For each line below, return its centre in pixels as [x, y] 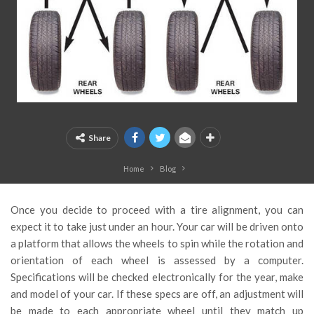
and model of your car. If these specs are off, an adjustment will [157, 294]
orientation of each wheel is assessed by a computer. [157, 260]
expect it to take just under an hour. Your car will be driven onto [157, 227]
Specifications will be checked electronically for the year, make [157, 277]
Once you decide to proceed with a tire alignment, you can [157, 210]
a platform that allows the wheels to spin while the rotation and [157, 244]
